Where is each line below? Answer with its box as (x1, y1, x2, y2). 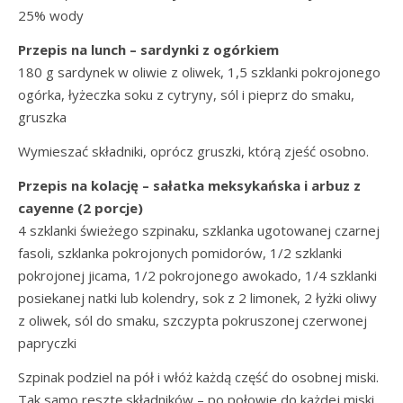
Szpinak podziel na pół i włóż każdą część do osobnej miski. (18, 368, 379, 386)
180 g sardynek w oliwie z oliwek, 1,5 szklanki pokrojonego (18, 63, 381, 81)
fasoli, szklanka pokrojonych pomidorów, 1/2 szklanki (18, 244, 342, 262)
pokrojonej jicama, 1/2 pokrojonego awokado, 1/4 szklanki (18, 266, 377, 284)
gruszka (18, 108, 67, 126)
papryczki (18, 334, 76, 352)
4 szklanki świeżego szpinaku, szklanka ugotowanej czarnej (18, 221, 380, 239)
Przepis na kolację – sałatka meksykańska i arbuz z (18, 176, 361, 194)
